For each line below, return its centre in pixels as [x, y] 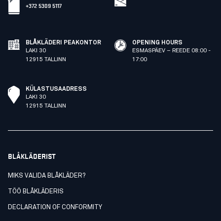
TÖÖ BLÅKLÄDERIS [36, 192]
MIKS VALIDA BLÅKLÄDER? [47, 176]
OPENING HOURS [157, 43]
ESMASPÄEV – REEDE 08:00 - [171, 51]
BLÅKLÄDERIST [32, 156]
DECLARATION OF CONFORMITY [55, 207]
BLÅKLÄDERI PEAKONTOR [63, 43]
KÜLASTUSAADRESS [56, 89]
